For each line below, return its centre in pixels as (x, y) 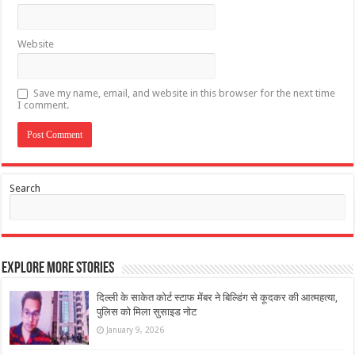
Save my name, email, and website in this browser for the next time (185, 94)
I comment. (44, 105)
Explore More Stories (58, 269)
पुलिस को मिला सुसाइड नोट (147, 312)
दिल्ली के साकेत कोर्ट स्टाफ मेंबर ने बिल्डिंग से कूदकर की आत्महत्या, (218, 298)
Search (25, 189)
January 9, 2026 (136, 330)
